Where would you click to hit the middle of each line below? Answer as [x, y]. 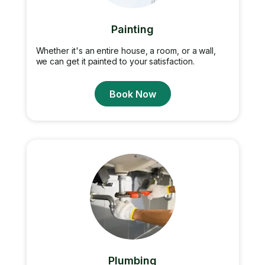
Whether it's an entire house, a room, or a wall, [126, 51]
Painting [132, 29]
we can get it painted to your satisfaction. [115, 61]
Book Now [132, 94]
